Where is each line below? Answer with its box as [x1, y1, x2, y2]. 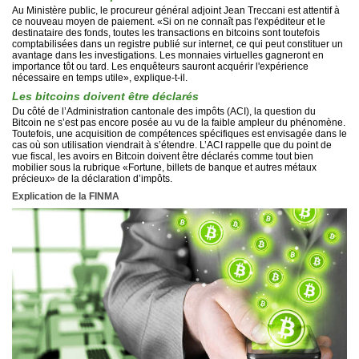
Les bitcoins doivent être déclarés [12, 90, 199, 103]
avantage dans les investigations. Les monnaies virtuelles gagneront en [12, 50, 324, 62]
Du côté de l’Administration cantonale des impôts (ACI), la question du [12, 106, 316, 118]
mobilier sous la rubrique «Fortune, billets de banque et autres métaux [12, 162, 317, 174]
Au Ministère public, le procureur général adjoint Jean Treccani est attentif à [12, 5, 340, 17]
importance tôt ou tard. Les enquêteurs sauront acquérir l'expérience [12, 61, 309, 73]
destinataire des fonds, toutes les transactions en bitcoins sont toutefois [12, 27, 320, 39]
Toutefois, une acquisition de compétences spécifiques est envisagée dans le [12, 128, 347, 140]
